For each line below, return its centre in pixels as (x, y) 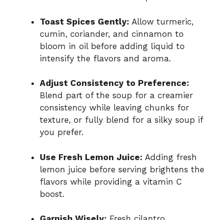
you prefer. (62, 132)
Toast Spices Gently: (84, 21)
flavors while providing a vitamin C (111, 181)
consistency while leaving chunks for (114, 108)
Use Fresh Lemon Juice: (91, 157)
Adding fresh (170, 157)
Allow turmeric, (161, 21)
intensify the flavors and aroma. (105, 58)
